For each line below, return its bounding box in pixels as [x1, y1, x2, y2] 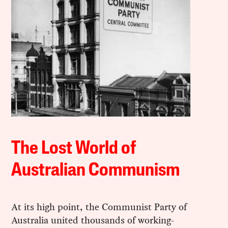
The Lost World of [11, 139, 136, 158]
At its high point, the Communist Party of [11, 199, 187, 214]
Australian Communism [11, 161, 180, 180]
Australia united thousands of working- [11, 213, 175, 227]
